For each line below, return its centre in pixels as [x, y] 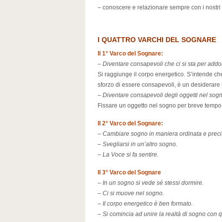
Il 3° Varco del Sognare [129, 172]
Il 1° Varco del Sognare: [130, 54]
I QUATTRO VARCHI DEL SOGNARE [157, 40]
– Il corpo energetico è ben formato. [145, 204]
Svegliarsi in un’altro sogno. [140, 144]
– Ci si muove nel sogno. [131, 193]
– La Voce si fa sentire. [128, 155]
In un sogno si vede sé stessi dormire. [153, 183]
